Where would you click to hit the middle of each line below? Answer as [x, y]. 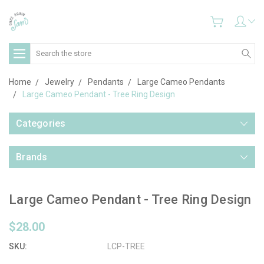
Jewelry [60, 82]
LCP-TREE [126, 246]
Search [43, 49]
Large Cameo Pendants [181, 82]
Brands [32, 157]
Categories [41, 123]
